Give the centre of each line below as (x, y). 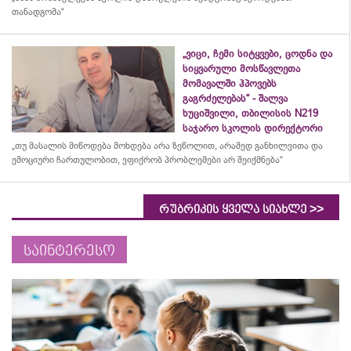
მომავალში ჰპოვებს (230, 83)
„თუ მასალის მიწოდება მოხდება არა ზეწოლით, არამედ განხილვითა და (167, 146)
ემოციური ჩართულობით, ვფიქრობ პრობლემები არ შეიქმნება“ (147, 160)
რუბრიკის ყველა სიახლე (234, 210)
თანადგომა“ (38, 12)
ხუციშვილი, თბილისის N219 (250, 113)
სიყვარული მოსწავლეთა (241, 69)
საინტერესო (69, 251)
